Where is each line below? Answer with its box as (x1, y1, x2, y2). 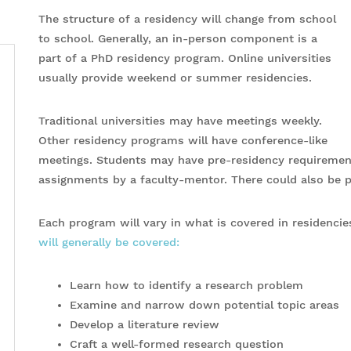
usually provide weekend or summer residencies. (38, 71, 312, 84)
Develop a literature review (70, 318, 219, 331)
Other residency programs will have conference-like (38, 134, 327, 147)
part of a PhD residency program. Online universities (38, 52, 331, 64)
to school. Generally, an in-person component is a (38, 32, 317, 45)
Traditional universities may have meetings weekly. (38, 114, 322, 127)
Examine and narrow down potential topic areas (70, 299, 339, 311)
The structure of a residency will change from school (38, 13, 336, 25)
